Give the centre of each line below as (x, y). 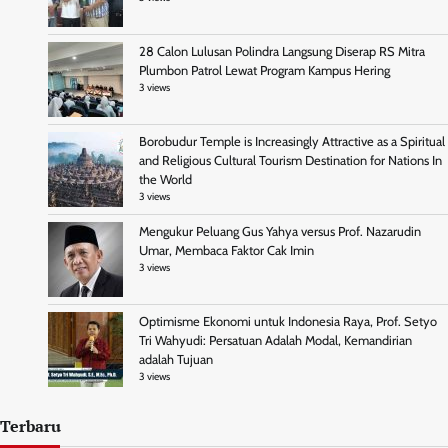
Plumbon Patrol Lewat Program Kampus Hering (264, 71)
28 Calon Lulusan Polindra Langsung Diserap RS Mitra (282, 52)
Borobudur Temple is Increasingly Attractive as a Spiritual (292, 142)
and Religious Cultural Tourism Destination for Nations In (290, 161)
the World (165, 180)
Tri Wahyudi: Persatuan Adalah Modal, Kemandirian (275, 341)
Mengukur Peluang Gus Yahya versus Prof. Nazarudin (280, 232)
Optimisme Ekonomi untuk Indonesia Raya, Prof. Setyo (288, 322)
